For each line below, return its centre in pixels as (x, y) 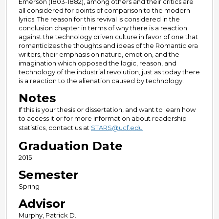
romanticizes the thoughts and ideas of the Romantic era (108, 46)
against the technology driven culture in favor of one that (108, 37)
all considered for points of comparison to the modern (104, 11)
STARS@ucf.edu (117, 128)
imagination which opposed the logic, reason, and (97, 63)
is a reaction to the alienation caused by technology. (101, 81)
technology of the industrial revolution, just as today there (109, 72)
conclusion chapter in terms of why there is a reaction (103, 28)
